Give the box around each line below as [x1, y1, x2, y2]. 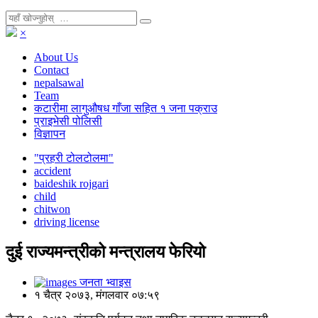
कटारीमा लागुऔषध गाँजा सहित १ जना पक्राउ [34, 102, 217, 114]
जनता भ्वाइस [77, 275, 131, 288]
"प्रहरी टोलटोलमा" [34, 152, 114, 164]
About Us [34, 51, 78, 63]
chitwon [34, 203, 70, 215]
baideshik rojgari [34, 177, 109, 190]
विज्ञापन [34, 128, 65, 140]
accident [34, 165, 71, 177]
